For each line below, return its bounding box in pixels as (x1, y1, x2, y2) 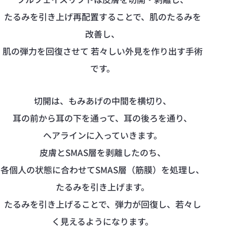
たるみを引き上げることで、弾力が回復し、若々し (4, 197, 201, 210)
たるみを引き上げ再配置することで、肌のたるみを (4, 10, 201, 23)
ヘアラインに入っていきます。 (43, 128, 162, 141)
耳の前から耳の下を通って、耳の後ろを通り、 (13, 111, 192, 124)
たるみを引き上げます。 (55, 180, 149, 193)
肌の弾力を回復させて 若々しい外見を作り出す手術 (2, 44, 203, 57)
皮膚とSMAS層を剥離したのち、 (39, 145, 166, 159)
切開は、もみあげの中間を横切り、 (33, 94, 171, 107)
